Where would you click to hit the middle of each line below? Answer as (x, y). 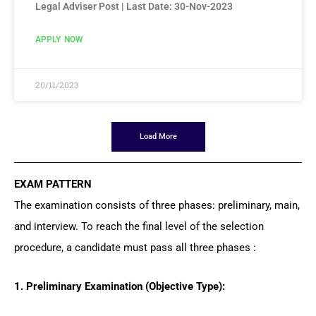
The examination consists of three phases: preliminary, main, (157, 205)
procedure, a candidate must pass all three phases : (135, 247)
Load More (158, 136)
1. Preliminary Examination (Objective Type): (120, 287)
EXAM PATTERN (53, 184)
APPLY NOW (60, 39)
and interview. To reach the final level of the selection (139, 226)
